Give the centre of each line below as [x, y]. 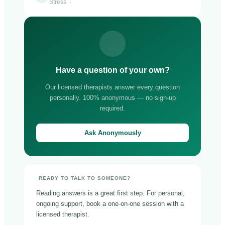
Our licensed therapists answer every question [113, 87]
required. [113, 108]
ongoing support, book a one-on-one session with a [110, 203]
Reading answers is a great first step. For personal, [110, 193]
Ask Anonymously [113, 133]
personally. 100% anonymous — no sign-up [113, 97]
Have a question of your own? [113, 70]
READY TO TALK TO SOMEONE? [85, 178]
